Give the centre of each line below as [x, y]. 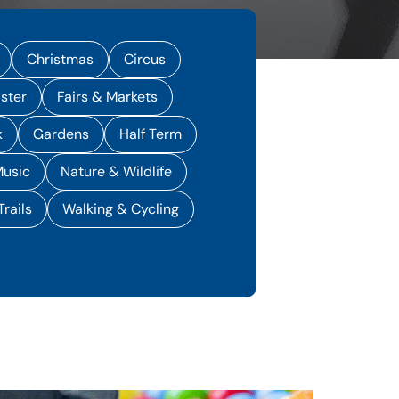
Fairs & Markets [108, 97]
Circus [144, 59]
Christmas [60, 59]
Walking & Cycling [120, 209]
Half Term [151, 134]
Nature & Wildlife [117, 171]
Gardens [61, 134]
